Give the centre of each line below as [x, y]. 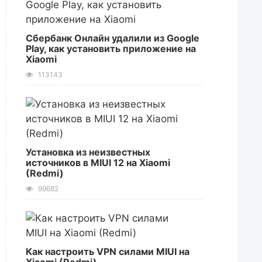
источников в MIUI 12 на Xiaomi [98, 163]
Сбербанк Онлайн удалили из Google [112, 38]
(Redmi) [44, 173]
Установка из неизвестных [88, 152]
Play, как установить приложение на [111, 49]
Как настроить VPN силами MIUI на [107, 251]
